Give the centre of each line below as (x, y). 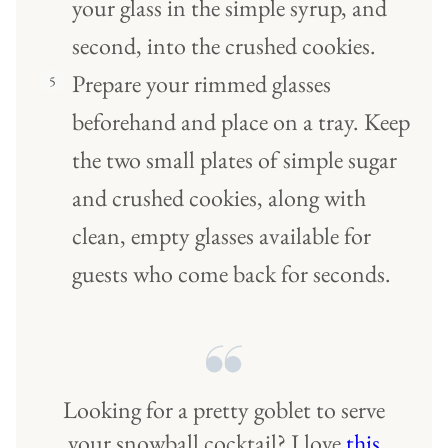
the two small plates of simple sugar (234, 160)
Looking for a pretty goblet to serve (224, 410)
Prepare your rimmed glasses (201, 84)
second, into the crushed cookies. (224, 46)
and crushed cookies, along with (219, 198)
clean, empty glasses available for (221, 236)
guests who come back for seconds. (231, 274)
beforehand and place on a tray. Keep (241, 122)
